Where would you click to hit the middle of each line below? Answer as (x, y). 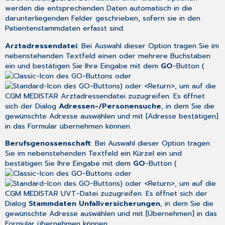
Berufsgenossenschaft (48, 143)
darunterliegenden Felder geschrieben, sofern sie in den (103, 18)
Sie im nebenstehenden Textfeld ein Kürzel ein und (94, 153)
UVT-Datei (80, 194)
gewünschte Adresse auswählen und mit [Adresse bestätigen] (112, 116)
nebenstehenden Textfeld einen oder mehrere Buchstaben (108, 55)
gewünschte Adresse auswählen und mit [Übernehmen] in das (111, 214)
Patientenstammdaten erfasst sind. (65, 28)
